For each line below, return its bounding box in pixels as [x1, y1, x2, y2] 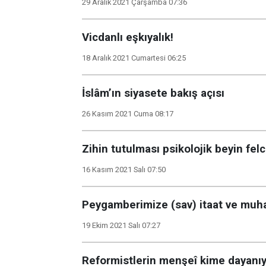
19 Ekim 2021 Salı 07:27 [82, 221, 160, 230]
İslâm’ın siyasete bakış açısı [82, 87, 224, 100]
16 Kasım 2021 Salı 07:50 [82, 165, 166, 174]
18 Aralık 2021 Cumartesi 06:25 [82, 53, 186, 62]
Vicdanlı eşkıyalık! [82, 31, 173, 44]
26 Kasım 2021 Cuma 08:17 [82, 109, 173, 118]
